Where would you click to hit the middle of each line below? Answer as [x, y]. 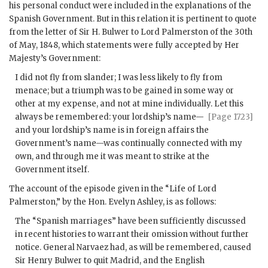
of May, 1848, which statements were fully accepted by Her [124, 45]
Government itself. [52, 170]
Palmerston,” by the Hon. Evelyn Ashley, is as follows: [112, 202]
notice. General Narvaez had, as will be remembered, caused [133, 248]
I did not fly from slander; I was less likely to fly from [119, 78]
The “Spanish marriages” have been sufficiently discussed [130, 221]
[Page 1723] [231, 117]
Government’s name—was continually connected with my [129, 144]
